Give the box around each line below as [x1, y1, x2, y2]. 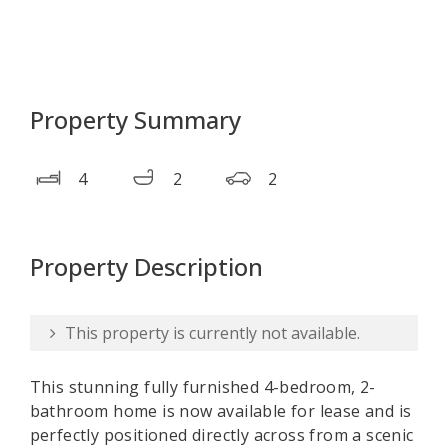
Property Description [29, 250, 263, 283]
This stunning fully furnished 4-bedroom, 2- [29, 376, 376, 398]
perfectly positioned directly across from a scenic [29, 424, 414, 446]
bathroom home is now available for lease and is [29, 400, 412, 422]
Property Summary [29, 103, 241, 136]
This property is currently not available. [60, 322, 360, 344]
